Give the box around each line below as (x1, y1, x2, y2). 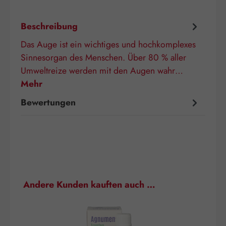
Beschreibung (21, 20, 78, 33)
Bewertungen (21, 96, 76, 109)
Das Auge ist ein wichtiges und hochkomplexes (21, 37, 196, 51)
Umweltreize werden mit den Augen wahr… (21, 64, 183, 77)
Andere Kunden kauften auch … (23, 178, 155, 191)
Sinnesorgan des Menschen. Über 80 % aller (21, 50, 186, 64)
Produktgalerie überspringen (10, 177, 105, 189)
